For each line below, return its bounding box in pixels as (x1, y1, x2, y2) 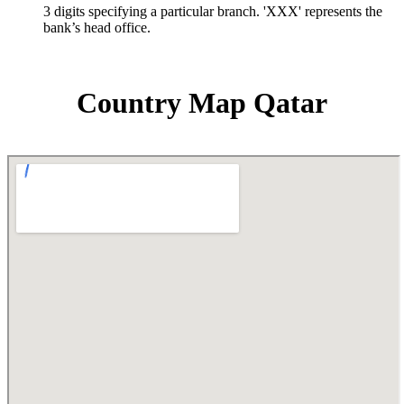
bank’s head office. (43, 20, 151, 36)
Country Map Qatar (77, 86, 327, 119)
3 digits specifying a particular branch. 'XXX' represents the (43, 4, 382, 20)
